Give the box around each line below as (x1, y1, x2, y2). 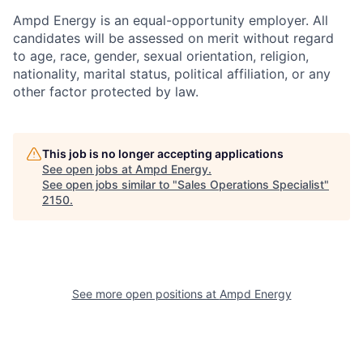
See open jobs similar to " (42, 177, 177, 192)
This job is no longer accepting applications (42, 147, 284, 161)
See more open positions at (71, 287, 220, 301)
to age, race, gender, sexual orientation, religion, (13, 48, 309, 65)
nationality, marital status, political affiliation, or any (13, 66, 331, 83)
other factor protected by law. (13, 83, 199, 100)
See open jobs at (42, 162, 135, 177)
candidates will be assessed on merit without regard (13, 30, 334, 47)
